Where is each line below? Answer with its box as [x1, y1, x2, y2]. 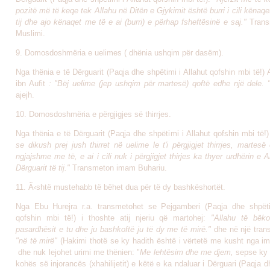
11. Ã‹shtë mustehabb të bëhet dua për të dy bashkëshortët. [16, 183, 225, 192]
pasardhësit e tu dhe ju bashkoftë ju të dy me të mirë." [16, 225, 211, 234]
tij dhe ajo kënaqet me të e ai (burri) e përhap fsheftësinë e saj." [16, 17, 246, 27]
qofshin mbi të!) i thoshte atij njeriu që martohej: [16, 213, 212, 222]
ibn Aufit [16, 79, 49, 88]
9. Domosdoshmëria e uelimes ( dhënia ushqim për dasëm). [16, 48, 224, 57]
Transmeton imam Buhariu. [72, 163, 167, 172]
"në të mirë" [16, 236, 61, 245]
